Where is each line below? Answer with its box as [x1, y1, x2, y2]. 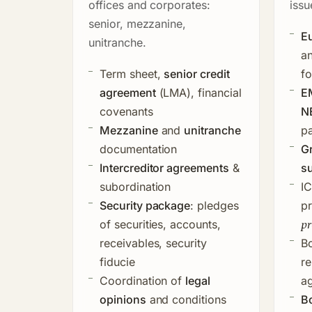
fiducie [100, 254, 135, 269]
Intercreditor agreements [100, 160, 229, 175]
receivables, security [100, 235, 207, 250]
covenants [100, 104, 153, 118]
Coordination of [100, 273, 186, 288]
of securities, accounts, [100, 217, 221, 231]
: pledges [190, 198, 239, 212]
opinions [100, 292, 146, 306]
